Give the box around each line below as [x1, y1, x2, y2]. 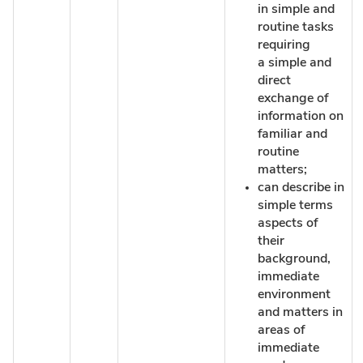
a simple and [258, 55, 331, 69]
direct [258, 73, 291, 87]
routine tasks [258, 19, 334, 33]
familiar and [258, 126, 327, 140]
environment [258, 287, 331, 301]
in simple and [258, 2, 335, 15]
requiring [258, 37, 310, 51]
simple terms [258, 198, 333, 211]
